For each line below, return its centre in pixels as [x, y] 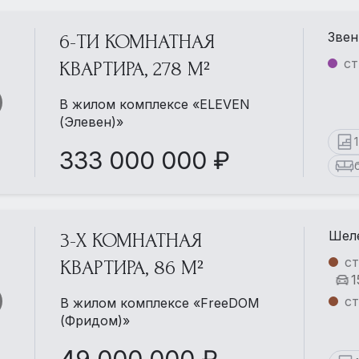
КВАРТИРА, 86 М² [131, 268]
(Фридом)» [95, 321]
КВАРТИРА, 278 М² [135, 69]
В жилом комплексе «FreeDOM [159, 303]
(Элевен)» [92, 122]
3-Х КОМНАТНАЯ [131, 240]
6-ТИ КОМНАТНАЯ [137, 42]
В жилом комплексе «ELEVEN [155, 104]
